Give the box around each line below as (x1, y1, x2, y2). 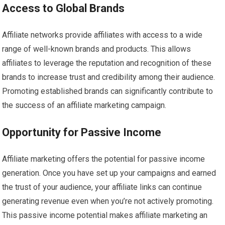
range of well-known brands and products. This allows (2, 44, 191, 54)
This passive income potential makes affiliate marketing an (2, 210, 208, 220)
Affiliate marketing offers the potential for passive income (2, 154, 205, 164)
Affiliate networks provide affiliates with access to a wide (2, 30, 203, 40)
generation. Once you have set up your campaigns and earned (2, 168, 216, 178)
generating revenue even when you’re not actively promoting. (2, 196, 214, 206)
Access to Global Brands (2, 2, 125, 15)
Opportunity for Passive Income (2, 126, 162, 139)
